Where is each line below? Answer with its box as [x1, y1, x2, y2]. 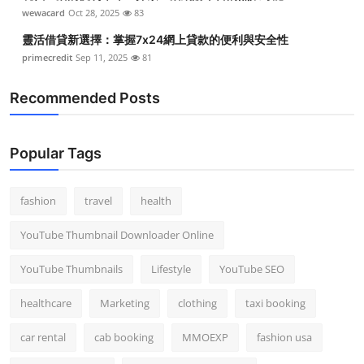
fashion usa [257, 330, 312, 345]
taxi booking [245, 296, 305, 311]
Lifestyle [151, 262, 191, 277]
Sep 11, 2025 [76, 51, 128, 64]
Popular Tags [10, 145, 102, 162]
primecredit [22, 51, 72, 64]
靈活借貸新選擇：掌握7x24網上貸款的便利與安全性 [22, 32, 288, 47]
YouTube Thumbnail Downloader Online [20, 227, 214, 243]
